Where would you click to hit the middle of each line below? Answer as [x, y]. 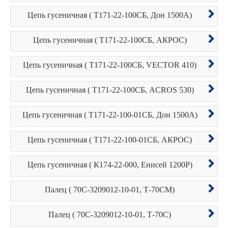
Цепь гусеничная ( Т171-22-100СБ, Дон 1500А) [110, 15]
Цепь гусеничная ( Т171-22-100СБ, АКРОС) [110, 40]
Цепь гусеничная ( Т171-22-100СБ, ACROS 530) [110, 90]
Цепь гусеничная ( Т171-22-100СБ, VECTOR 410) [110, 65]
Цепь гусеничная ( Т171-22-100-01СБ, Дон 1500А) [110, 115]
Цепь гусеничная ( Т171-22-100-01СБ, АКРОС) [110, 140]
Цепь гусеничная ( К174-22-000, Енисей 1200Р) [110, 165]
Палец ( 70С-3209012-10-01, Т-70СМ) [110, 190]
